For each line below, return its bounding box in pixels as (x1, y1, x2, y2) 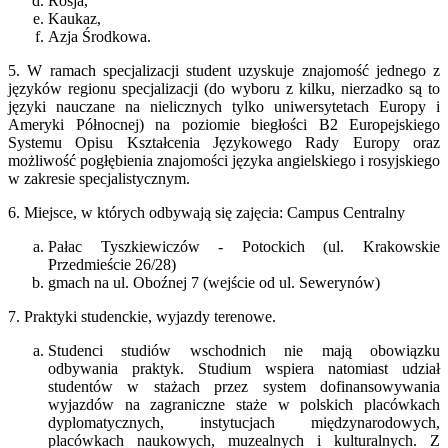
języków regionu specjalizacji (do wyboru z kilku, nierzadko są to (8, 79, 440, 97)
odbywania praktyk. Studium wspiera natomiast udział (48, 359, 440, 377)
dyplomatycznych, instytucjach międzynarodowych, (48, 413, 440, 431)
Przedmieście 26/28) (48, 255, 176, 273)
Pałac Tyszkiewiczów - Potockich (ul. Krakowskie (48, 237, 440, 255)
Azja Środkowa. (48, 27, 151, 45)
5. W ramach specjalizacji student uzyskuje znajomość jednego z (8, 61, 440, 79)
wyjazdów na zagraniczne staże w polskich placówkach (48, 395, 440, 413)
